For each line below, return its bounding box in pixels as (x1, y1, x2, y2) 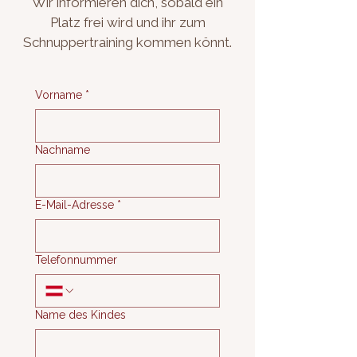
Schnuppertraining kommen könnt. (23, 34, 232, 50)
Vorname (35, 88, 82, 101)
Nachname (35, 143, 90, 156)
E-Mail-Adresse (35, 198, 114, 211)
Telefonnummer (35, 253, 117, 266)
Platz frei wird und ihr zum (49, 14, 206, 30)
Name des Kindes (35, 308, 126, 321)
